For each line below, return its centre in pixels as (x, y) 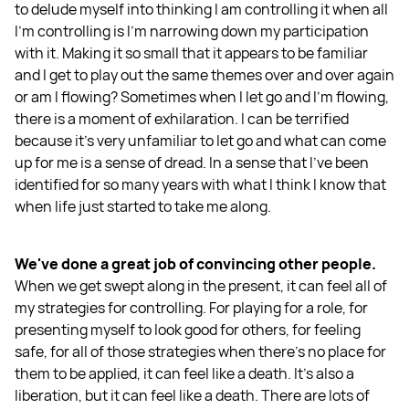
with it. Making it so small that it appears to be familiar (191, 53)
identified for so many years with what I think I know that (200, 185)
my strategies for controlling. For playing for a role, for (191, 308)
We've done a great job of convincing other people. (195, 264)
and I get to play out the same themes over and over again (204, 75)
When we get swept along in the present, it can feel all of (201, 286)
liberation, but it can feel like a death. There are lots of (192, 396)
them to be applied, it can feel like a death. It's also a (184, 374)
